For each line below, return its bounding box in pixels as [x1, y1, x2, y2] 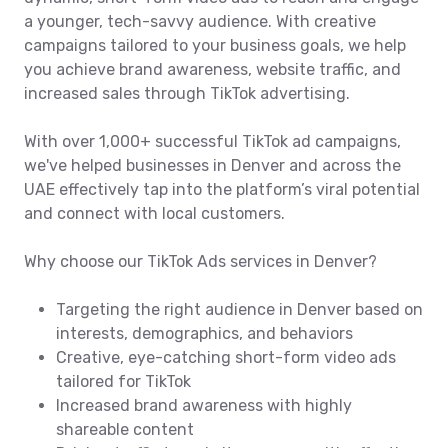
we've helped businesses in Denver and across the [24, 155, 401, 175]
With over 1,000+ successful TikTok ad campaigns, [24, 131, 401, 151]
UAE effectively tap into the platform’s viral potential [24, 179, 420, 199]
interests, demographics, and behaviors [56, 323, 353, 343]
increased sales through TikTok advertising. [24, 83, 350, 103]
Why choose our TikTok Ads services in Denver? [24, 251, 377, 271]
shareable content [56, 419, 194, 439]
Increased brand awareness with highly [56, 395, 352, 415]
